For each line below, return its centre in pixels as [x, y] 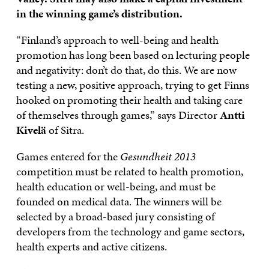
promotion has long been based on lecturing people [133, 55]
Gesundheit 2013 [158, 157]
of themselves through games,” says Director [118, 115]
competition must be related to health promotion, [129, 172]
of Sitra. [65, 130]
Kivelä [31, 130]
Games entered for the [68, 157]
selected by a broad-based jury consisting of [115, 217]
